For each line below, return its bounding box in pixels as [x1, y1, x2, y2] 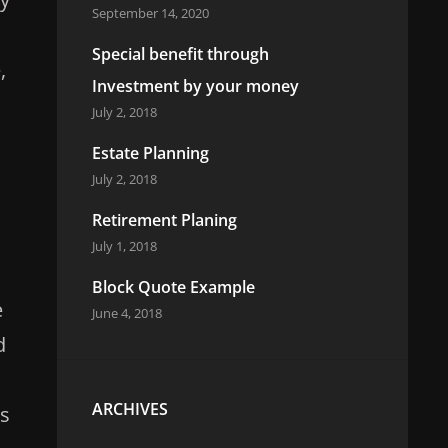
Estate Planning [91, 142, 209, 164]
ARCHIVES [91, 398, 168, 420]
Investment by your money [91, 75, 299, 97]
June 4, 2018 [91, 304, 162, 322]
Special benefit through [91, 43, 269, 65]
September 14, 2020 [91, 4, 209, 22]
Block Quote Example [91, 276, 255, 298]
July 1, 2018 [91, 237, 157, 255]
